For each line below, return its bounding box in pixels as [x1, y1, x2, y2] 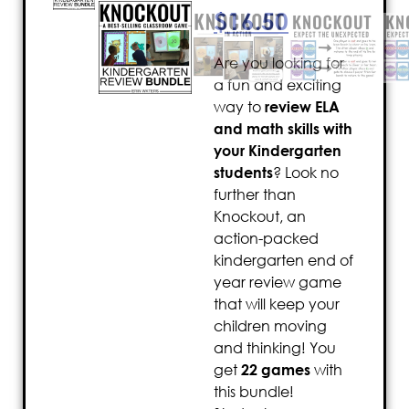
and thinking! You [214, 339, 336, 358]
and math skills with [214, 120, 352, 139]
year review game [214, 273, 341, 292]
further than [214, 185, 296, 204]
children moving [214, 317, 327, 336]
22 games [241, 361, 310, 380]
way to [214, 98, 265, 117]
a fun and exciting [214, 76, 341, 95]
